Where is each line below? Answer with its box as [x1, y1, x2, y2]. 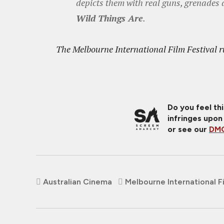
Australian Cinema [43, 177, 112, 186]
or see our [167, 124, 209, 134]
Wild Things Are [76, 12, 143, 24]
